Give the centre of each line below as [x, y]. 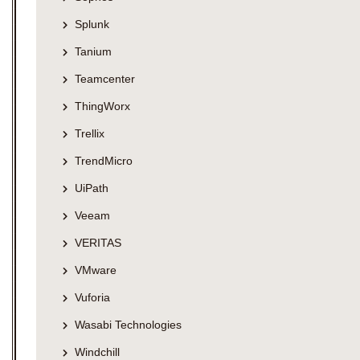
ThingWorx [102, 106]
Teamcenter [105, 78]
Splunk [92, 24]
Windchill [97, 352]
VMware [96, 270]
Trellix [90, 133]
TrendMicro [104, 160]
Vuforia [92, 297]
